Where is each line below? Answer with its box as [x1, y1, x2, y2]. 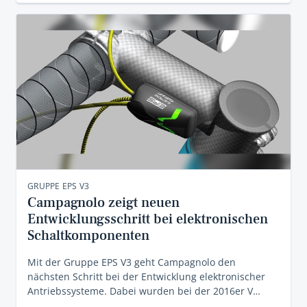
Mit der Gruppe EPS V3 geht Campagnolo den [27, 256, 236, 269]
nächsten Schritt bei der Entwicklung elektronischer [27, 270, 265, 283]
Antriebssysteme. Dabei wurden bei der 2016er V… [27, 284, 260, 297]
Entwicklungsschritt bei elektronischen [27, 210, 268, 228]
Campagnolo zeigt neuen [27, 194, 180, 212]
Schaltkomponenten [27, 227, 149, 245]
